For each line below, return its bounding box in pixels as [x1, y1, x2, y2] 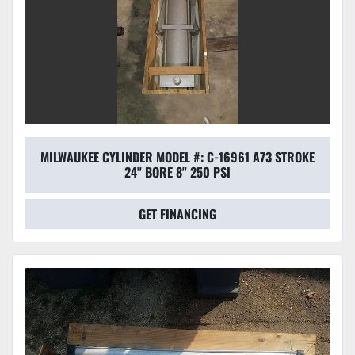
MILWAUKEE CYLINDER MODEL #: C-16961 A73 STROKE [40, 147, 315, 167]
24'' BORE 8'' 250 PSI [124, 162, 231, 182]
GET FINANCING [139, 204, 216, 224]
